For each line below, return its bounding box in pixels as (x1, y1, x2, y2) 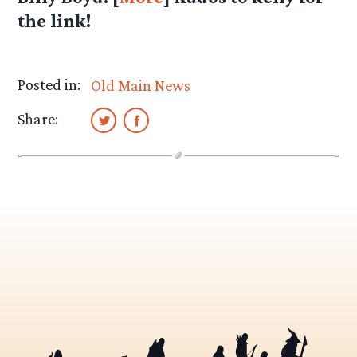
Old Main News (91, 76, 191, 95)
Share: (18, 110, 59, 128)
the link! (18, 10, 92, 32)
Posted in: (18, 76, 81, 94)
